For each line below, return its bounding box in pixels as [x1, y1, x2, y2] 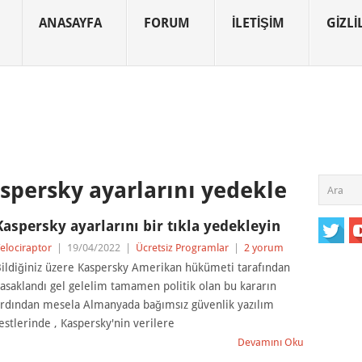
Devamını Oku [238, 336, 305, 348]
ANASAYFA [39, 15, 102, 31]
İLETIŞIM [232, 15, 284, 31]
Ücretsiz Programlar [135, 242, 229, 254]
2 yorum [243, 242, 284, 254]
